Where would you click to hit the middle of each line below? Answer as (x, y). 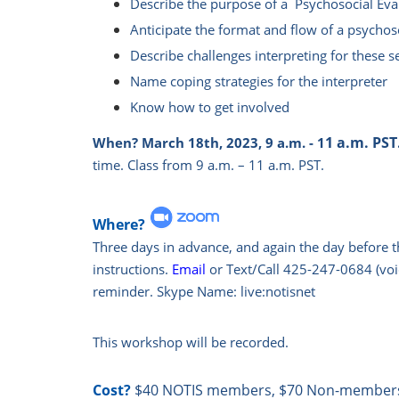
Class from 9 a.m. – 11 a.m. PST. (226, 165)
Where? (119, 225)
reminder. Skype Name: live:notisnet (204, 292)
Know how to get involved (210, 107)
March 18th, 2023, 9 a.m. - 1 (232, 142)
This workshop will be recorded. (191, 342)
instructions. (133, 269)
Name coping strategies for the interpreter (259, 81)
